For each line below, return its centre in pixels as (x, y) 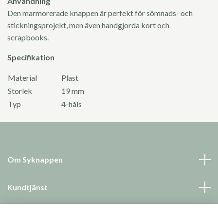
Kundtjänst (27, 187)
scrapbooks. (29, 37)
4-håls (72, 104)
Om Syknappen (35, 160)
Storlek (20, 91)
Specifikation (31, 57)
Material (34, 78)
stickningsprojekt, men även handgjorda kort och (88, 25)
